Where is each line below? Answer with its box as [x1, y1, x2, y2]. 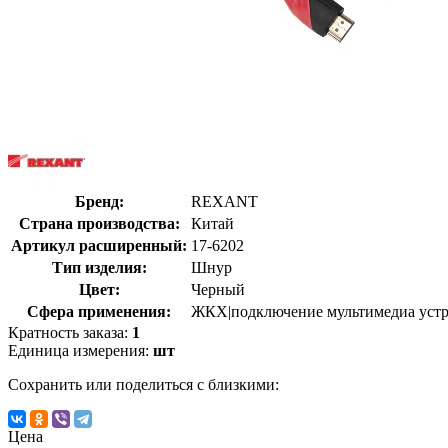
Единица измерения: [8, 341, 153, 359]
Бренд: [74, 192, 124, 210]
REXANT [191, 192, 258, 210]
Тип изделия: [51, 258, 147, 276]
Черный [191, 280, 245, 298]
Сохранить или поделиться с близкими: [8, 375, 279, 393]
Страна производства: [18, 214, 180, 232]
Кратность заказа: [8, 323, 132, 341]
